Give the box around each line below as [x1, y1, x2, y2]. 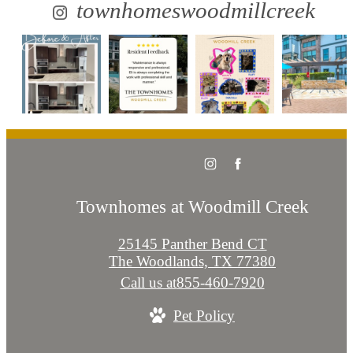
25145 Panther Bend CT [117, 235, 267, 252]
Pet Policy [173, 307, 235, 324]
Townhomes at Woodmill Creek [76, 195, 309, 217]
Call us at [120, 273, 176, 291]
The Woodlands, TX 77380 [109, 252, 276, 269]
